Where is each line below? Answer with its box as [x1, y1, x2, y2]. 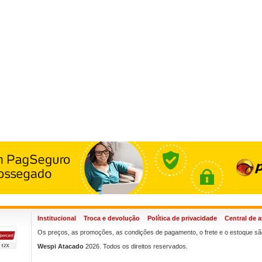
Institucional [37, 215, 76, 222]
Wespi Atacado [37, 243, 84, 250]
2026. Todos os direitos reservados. [84, 243, 188, 250]
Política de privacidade [147, 215, 217, 222]
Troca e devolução [84, 215, 140, 222]
